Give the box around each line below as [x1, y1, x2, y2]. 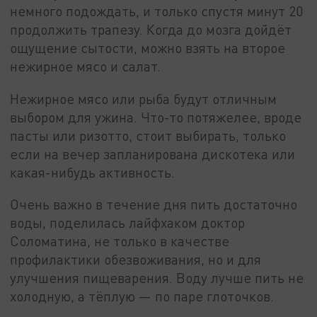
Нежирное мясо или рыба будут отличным [10, 90, 277, 107]
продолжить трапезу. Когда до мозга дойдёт [10, 21, 292, 38]
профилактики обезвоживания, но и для [10, 251, 262, 268]
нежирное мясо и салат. [10, 57, 161, 74]
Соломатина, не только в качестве [10, 233, 230, 250]
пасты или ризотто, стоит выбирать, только [10, 127, 287, 144]
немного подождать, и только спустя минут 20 [10, 2, 304, 19]
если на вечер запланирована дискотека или [10, 145, 296, 162]
